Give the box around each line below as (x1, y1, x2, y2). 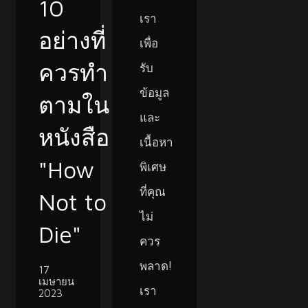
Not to (38, 187, 107, 215)
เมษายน (38, 275, 75, 287)
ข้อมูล (139, 85, 170, 100)
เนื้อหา (139, 134, 174, 150)
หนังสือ (38, 122, 110, 151)
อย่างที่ (38, 25, 107, 54)
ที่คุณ (139, 184, 166, 199)
